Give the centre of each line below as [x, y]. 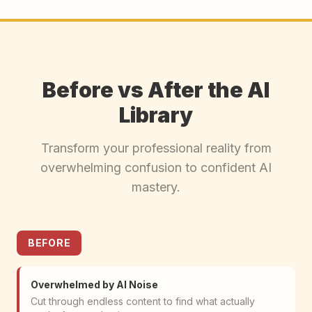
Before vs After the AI [156, 90]
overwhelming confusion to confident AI [156, 168]
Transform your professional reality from [156, 148]
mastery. [156, 187]
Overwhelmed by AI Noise [94, 285]
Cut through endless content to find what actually [143, 302]
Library [156, 115]
